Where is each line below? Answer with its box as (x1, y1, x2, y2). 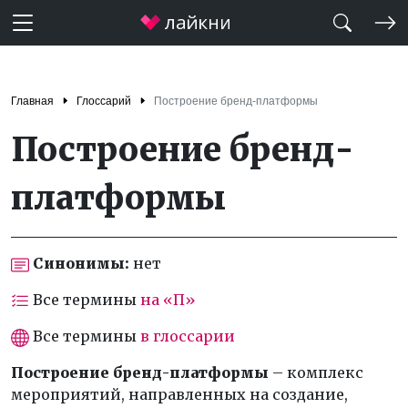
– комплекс (272, 363, 363, 382)
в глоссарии (140, 327, 235, 345)
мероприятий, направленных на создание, (11, 385, 348, 403)
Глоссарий (76, 95, 131, 107)
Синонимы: (33, 254, 129, 272)
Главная (11, 95, 54, 107)
